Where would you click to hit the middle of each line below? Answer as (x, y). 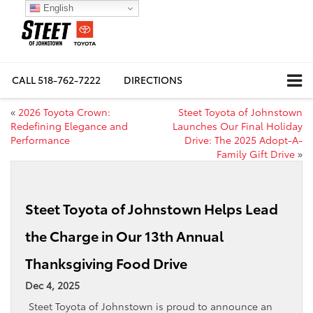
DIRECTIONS (153, 80)
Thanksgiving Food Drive (106, 263)
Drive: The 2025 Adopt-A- (243, 140)
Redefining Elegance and (69, 126)
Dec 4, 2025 (52, 285)
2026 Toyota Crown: (64, 112)
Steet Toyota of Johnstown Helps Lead (152, 209)
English (57, 8)
